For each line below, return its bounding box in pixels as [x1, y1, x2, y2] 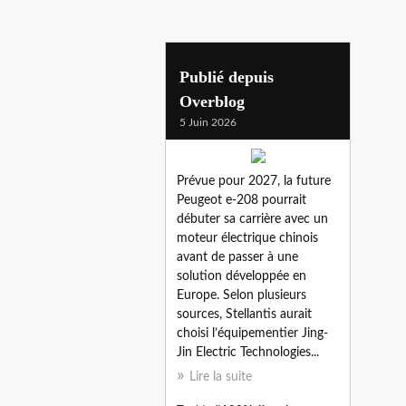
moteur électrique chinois [177, 231, 318, 245]
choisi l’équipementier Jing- [177, 326, 328, 340]
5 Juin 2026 [179, 116, 237, 128]
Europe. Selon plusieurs [177, 288, 306, 302]
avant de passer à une [177, 250, 298, 264]
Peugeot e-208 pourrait [177, 193, 306, 207]
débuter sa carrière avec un [177, 212, 328, 226]
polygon [165, 63, 238, 88]
